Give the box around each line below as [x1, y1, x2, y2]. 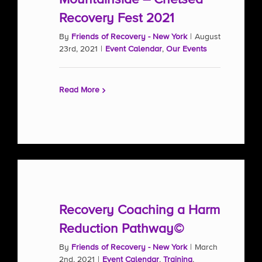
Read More [59, 86, 99, 94]
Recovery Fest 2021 [59, 12, 174, 25]
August [195, 33, 220, 41]
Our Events [166, 45, 207, 53]
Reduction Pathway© [59, 222, 184, 236]
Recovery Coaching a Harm [59, 204, 220, 217]
